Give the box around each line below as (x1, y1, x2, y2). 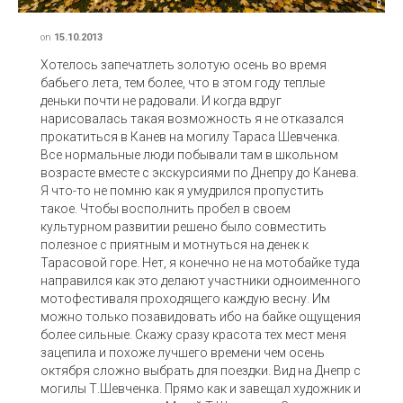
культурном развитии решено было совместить (40, 219, 327, 234)
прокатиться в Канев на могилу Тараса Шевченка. (40, 129, 340, 144)
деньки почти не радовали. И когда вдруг (40, 93, 282, 108)
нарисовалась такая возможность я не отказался (40, 111, 344, 126)
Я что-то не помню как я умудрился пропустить (40, 183, 324, 198)
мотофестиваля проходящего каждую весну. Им (40, 291, 330, 306)
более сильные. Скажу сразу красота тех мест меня (40, 327, 346, 342)
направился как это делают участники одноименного (40, 273, 361, 288)
